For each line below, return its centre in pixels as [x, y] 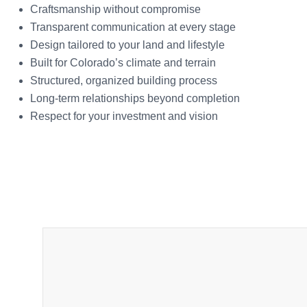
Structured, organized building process [124, 80]
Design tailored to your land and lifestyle [127, 45]
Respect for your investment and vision [124, 116]
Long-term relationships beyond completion [135, 98]
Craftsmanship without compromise [115, 9]
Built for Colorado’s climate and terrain [123, 62]
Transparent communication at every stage [133, 27]
